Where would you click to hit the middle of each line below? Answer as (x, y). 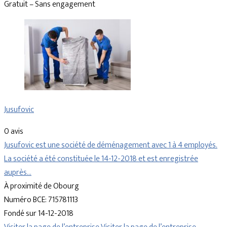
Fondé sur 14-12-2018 (39, 214)
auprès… (18, 173)
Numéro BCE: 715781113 (41, 200)
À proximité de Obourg (42, 186)
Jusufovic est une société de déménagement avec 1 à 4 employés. (111, 145)
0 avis (14, 132)
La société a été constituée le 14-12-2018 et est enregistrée (101, 159)
